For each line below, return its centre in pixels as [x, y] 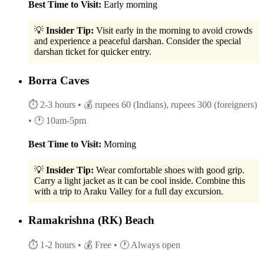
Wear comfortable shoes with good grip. [169, 170]
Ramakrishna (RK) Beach [91, 220]
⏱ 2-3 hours [52, 105]
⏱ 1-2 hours [52, 245]
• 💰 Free [95, 245]
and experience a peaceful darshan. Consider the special [138, 41]
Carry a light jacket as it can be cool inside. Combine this [140, 181]
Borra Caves [59, 80]
